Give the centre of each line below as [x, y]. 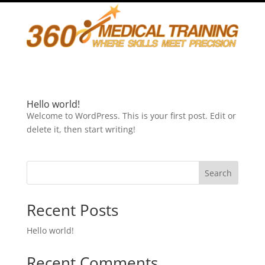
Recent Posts [72, 210]
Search [219, 173]
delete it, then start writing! [81, 129]
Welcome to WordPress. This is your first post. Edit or [131, 115]
